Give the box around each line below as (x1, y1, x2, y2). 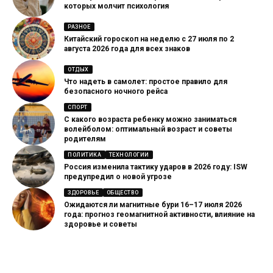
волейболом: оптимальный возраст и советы (64, 125, 232, 134)
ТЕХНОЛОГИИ (108, 151, 149, 158)
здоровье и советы (64, 220, 137, 229)
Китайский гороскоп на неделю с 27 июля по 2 (64, 35, 234, 44)
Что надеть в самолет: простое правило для (64, 77, 227, 87)
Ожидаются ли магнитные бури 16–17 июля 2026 (64, 200, 242, 210)
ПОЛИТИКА (68, 151, 102, 158)
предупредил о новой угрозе (64, 172, 172, 182)
